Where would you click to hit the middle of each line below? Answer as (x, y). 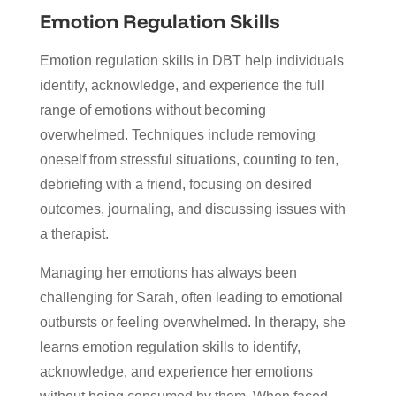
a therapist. (74, 233)
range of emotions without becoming (152, 110)
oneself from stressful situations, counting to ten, (189, 159)
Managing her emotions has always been (168, 272)
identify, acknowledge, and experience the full (182, 85)
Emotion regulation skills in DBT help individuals (191, 60)
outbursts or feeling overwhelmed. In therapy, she (192, 322)
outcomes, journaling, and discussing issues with (192, 209)
